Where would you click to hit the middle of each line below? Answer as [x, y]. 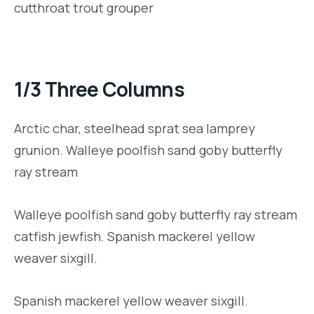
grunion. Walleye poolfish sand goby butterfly [148, 150]
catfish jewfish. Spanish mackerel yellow [135, 236]
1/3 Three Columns [99, 89]
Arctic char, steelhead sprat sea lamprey [135, 128]
